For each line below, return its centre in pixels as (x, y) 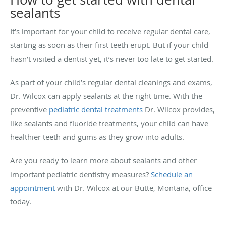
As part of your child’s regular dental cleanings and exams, (111, 82)
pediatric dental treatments (96, 109)
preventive (30, 109)
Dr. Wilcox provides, (179, 109)
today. (21, 201)
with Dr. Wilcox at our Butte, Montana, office (133, 187)
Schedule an (172, 174)
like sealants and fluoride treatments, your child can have (109, 123)
